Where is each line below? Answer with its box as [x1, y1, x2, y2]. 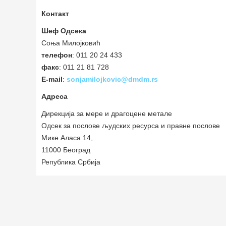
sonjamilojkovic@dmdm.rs [67, 75, 158, 83]
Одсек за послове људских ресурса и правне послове [41, 122, 220, 130]
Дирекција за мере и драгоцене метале [41, 109, 172, 118]
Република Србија [41, 158, 100, 166]
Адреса [41, 92, 68, 100]
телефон [41, 51, 72, 59]
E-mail [41, 75, 63, 83]
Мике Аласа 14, [41, 134, 93, 142]
